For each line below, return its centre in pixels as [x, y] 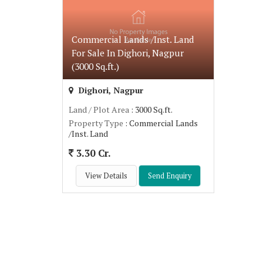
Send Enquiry [170, 176]
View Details [107, 176]
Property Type [96, 123]
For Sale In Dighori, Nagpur [128, 53]
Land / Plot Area [99, 109]
